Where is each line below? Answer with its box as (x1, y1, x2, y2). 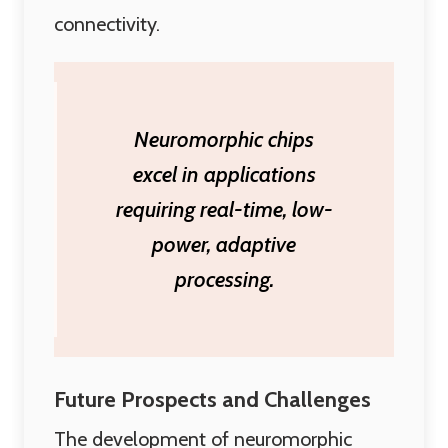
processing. (174, 266, 274, 293)
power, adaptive (152, 231, 296, 258)
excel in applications (132, 161, 316, 188)
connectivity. (54, 12, 160, 36)
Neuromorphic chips (134, 126, 314, 153)
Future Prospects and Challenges (54, 386, 371, 413)
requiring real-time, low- (115, 196, 333, 223)
